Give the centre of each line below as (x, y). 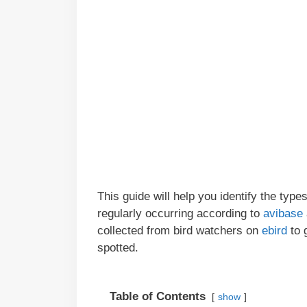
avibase (283, 213)
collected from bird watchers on (180, 230)
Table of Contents (158, 296)
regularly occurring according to (180, 213)
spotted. (118, 247)
